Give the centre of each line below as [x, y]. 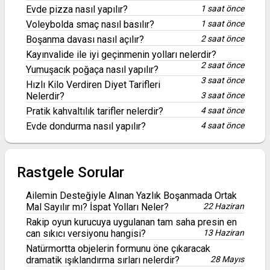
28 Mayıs [227, 259]
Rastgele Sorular [71, 172]
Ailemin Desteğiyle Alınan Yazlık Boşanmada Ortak [131, 196]
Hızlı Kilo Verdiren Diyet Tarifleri [93, 85]
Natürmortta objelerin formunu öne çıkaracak [118, 249]
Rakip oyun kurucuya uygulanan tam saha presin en [131, 222]
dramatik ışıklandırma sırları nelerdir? [103, 260]
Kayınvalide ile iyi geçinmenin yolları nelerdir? [121, 55]
